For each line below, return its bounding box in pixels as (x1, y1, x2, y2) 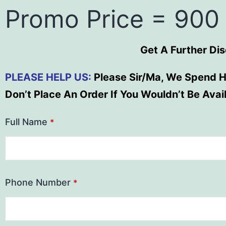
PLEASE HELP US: (5, 71, 91, 83)
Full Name (5, 117, 47, 127)
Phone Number (5, 177, 71, 188)
